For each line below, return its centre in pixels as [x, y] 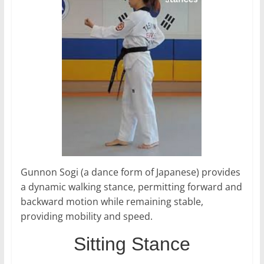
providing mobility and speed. [86, 217]
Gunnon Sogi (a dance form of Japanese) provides [130, 172]
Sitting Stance [132, 244]
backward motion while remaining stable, [112, 202]
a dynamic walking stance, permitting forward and [131, 187]
